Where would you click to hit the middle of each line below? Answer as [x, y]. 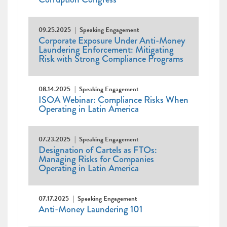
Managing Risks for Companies [96, 159]
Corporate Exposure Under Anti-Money [112, 41]
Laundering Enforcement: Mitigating [106, 50]
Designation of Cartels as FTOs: [98, 150]
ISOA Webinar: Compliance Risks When [113, 100]
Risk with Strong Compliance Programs [111, 59]
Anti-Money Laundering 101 [90, 210]
